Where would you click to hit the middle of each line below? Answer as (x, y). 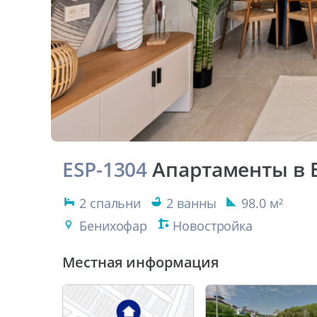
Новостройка (213, 226)
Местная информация (141, 262)
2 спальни (110, 203)
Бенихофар (114, 226)
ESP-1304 (105, 169)
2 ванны (191, 203)
